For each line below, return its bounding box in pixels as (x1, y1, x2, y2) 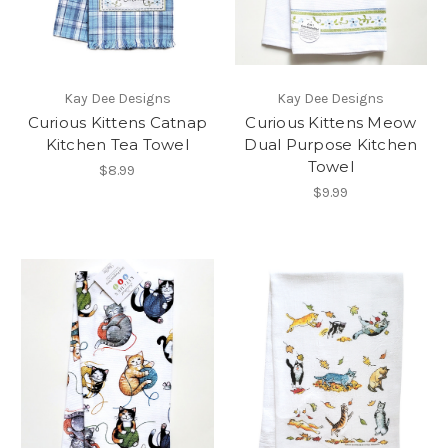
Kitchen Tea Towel (45, 135, 189, 155)
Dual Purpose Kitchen (244, 135, 418, 155)
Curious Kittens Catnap (27, 113, 207, 133)
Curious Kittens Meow (245, 113, 417, 133)
